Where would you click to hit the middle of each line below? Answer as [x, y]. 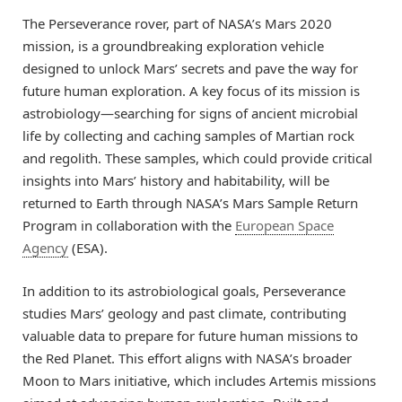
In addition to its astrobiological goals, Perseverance [184, 290]
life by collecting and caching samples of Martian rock [188, 135]
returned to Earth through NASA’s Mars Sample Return [190, 202]
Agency [45, 247]
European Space [284, 225]
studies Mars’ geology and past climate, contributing [184, 313]
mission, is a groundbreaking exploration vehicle [173, 45]
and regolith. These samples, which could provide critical [197, 157]
